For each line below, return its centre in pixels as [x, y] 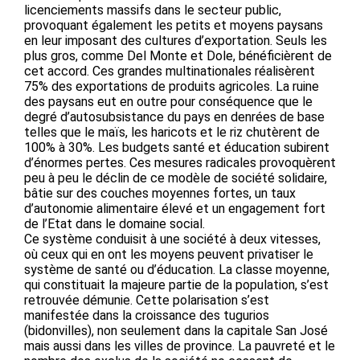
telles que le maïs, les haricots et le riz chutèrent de [172, 133]
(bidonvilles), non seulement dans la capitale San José [176, 331]
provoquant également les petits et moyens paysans [174, 26]
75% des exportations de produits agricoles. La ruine [172, 87]
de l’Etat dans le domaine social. [115, 224]
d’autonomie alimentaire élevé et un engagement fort [175, 209]
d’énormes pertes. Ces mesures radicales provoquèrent [180, 163]
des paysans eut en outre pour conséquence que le [168, 102]
